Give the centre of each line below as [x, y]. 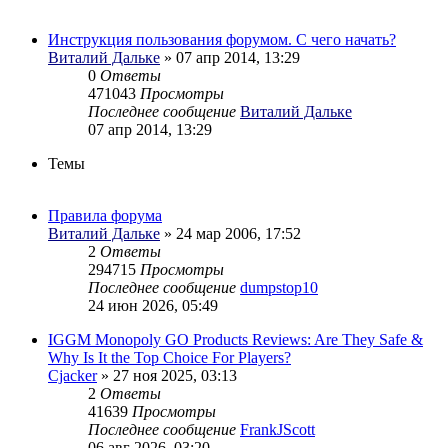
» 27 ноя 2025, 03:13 [167, 376]
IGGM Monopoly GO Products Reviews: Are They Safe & [235, 340]
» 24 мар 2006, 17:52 [230, 234]
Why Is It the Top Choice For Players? [169, 358]
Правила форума [105, 216]
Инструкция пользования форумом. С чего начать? [222, 40]
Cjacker [72, 376]
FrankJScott [277, 430]
